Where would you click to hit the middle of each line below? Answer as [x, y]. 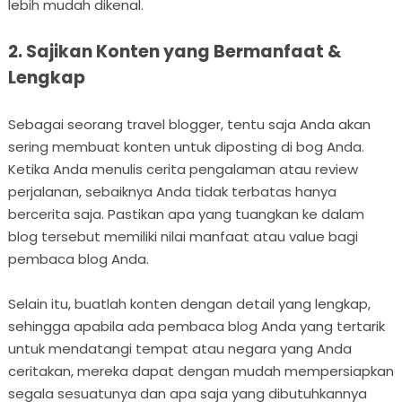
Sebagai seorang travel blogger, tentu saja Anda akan [189, 124]
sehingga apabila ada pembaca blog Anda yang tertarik [196, 326]
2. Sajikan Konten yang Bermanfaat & [175, 51]
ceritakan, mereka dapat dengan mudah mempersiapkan [201, 371]
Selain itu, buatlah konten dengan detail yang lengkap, [189, 303]
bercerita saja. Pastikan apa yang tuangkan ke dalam [186, 214]
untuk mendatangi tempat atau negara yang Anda [179, 348]
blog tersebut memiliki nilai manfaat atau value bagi [183, 236]
